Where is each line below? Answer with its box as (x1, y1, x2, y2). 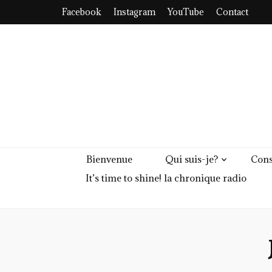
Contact (216, 6, 248, 18)
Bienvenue (86, 153, 132, 165)
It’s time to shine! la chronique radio (85, 172, 246, 184)
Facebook (62, 6, 101, 18)
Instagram (114, 6, 155, 18)
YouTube (168, 6, 204, 18)
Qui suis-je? (165, 153, 218, 165)
